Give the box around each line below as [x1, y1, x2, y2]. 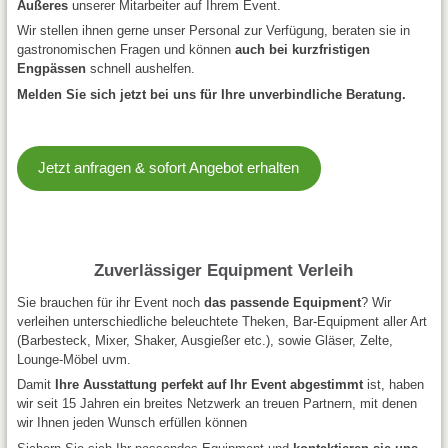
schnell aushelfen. [89, 61, 195, 76]
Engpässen [16, 61, 90, 76]
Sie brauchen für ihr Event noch [16, 294, 204, 310]
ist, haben [362, 377, 424, 392]
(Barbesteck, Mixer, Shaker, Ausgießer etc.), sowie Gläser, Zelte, [16, 332, 393, 348]
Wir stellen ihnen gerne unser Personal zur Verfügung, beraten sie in [16, 23, 410, 38]
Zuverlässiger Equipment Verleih [94, 260, 354, 280]
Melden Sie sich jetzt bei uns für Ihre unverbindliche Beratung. [16, 86, 406, 102]
